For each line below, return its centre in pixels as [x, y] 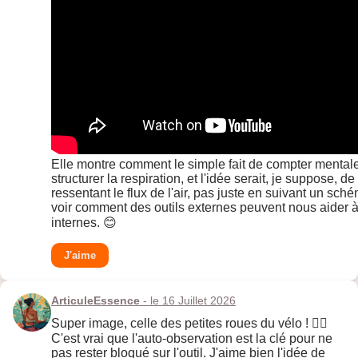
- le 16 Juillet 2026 [188, 301]
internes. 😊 [84, 223]
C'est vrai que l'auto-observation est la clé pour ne [192, 339]
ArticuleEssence [95, 301]
